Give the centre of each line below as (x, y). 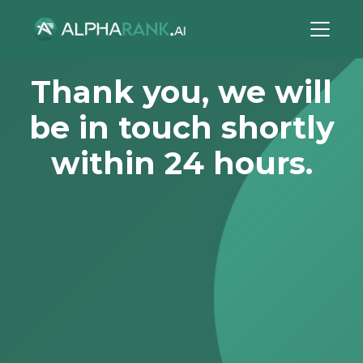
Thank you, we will (181, 92)
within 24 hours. (181, 163)
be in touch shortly (181, 128)
